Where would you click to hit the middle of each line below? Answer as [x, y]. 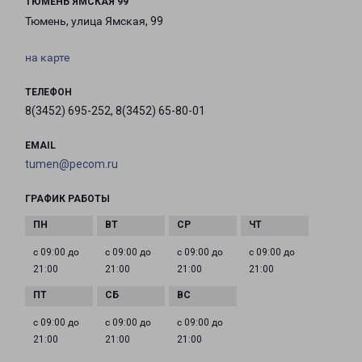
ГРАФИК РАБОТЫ [67, 199]
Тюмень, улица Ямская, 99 [94, 21]
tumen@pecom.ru [72, 164]
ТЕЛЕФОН [48, 93]
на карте [47, 58]
